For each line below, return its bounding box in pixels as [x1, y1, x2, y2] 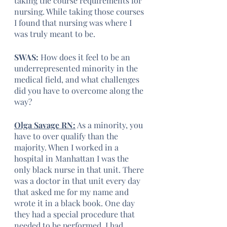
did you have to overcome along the [14, 85, 145, 96]
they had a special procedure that [14, 209, 137, 219]
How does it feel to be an [39, 52, 132, 62]
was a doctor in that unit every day [14, 175, 142, 186]
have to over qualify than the [14, 131, 120, 141]
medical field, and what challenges [14, 74, 141, 85]
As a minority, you [75, 120, 145, 130]
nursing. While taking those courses [14, 6, 146, 17]
